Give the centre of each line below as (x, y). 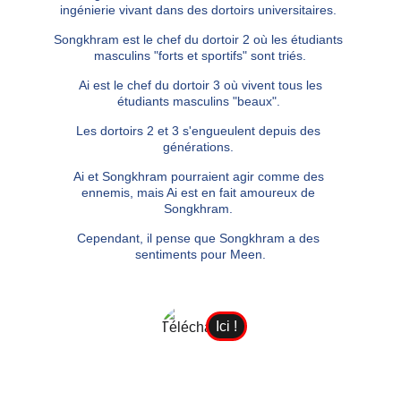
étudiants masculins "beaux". (200, 101)
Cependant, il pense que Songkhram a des (200, 238)
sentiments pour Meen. (200, 254)
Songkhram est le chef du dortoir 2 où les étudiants (200, 39)
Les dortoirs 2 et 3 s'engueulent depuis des (200, 131)
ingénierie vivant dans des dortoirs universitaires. (200, 10)
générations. (200, 147)
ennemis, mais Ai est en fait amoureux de (200, 192)
